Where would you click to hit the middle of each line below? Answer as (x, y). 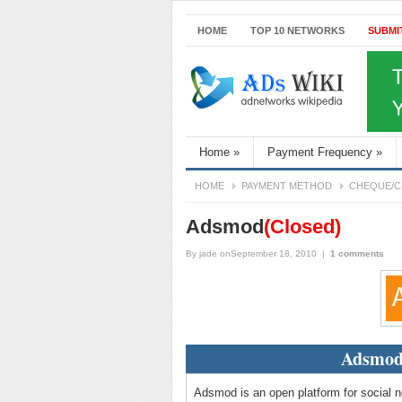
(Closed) (302, 227)
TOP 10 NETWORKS (297, 31)
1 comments (357, 253)
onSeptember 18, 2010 (268, 253)
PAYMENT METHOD (287, 186)
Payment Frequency (320, 152)
